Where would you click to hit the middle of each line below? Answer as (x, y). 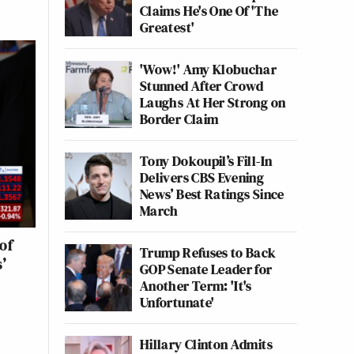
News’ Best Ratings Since (212, 194)
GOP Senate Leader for (206, 269)
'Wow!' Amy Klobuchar (209, 69)
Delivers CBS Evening (202, 177)
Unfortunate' (177, 302)
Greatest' (168, 27)
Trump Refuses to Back (208, 252)
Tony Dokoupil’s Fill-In (206, 161)
